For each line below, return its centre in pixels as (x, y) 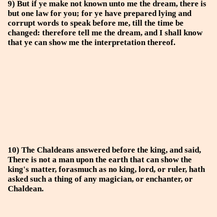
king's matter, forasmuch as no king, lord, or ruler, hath (106, 169)
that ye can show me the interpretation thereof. (92, 42)
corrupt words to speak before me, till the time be (96, 23)
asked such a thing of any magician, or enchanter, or (100, 179)
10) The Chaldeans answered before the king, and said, (104, 150)
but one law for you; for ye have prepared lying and (100, 13)
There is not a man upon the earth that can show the (100, 160)
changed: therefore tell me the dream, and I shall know (105, 33)
